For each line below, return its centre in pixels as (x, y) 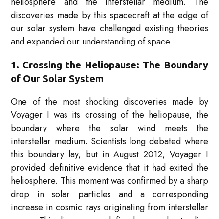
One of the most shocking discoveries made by (109, 102)
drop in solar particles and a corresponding (109, 194)
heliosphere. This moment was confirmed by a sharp (109, 181)
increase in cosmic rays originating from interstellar (109, 208)
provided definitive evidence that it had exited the (109, 168)
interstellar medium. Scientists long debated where (109, 142)
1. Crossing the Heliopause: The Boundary (109, 65)
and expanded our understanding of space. (92, 42)
